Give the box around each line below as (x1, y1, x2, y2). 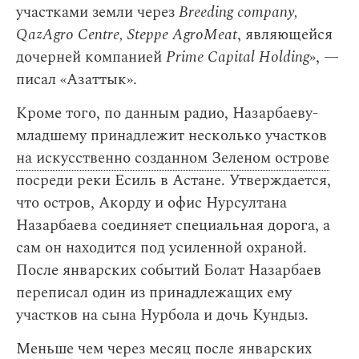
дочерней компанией (16, 46, 166, 69)
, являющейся (237, 23, 333, 46)
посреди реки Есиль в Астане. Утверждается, (16, 169, 331, 192)
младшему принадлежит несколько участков (16, 124, 327, 147)
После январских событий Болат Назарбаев (16, 259, 321, 282)
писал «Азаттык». (16, 68, 137, 91)
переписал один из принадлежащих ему (16, 281, 292, 305)
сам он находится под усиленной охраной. (16, 236, 307, 260)
